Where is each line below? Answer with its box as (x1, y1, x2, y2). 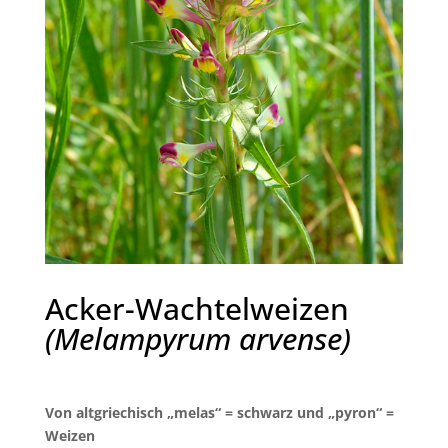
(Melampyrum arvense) (44, 317, 351, 359)
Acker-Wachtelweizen (44, 287, 349, 329)
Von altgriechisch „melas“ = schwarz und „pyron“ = (44, 402, 394, 422)
